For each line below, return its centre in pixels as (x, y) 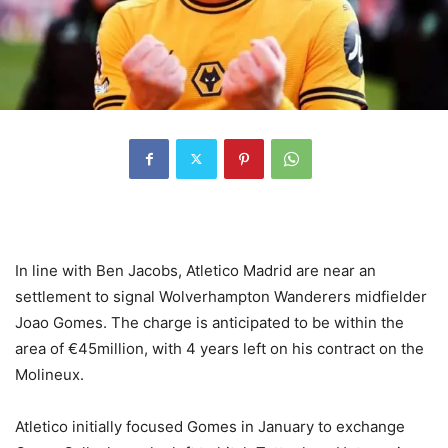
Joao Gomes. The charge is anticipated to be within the (209, 322)
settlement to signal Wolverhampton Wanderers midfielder (221, 296)
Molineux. (49, 374)
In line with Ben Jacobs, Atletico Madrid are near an (195, 270)
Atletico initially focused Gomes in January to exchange (210, 426)
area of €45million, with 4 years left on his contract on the (219, 348)
